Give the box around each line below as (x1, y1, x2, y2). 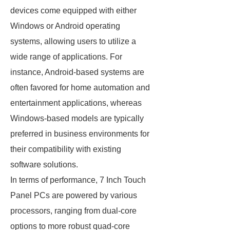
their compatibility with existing (10, 145, 121, 154)
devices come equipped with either (10, 6, 137, 15)
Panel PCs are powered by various (10, 191, 137, 200)
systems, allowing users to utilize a (10, 37, 136, 46)
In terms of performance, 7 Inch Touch (10, 176, 146, 184)
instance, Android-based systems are (10, 68, 144, 76)
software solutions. (10, 160, 78, 169)
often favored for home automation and (10, 83, 150, 92)
